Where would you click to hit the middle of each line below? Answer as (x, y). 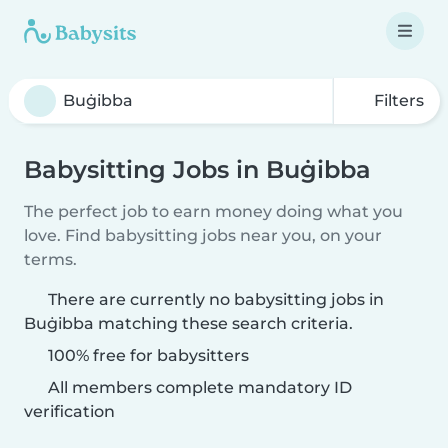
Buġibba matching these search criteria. (188, 323)
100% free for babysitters (146, 355)
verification (69, 411)
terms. (50, 259)
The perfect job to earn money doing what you (213, 211)
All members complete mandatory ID (198, 387)
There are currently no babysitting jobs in (216, 299)
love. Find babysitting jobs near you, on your (203, 235)
